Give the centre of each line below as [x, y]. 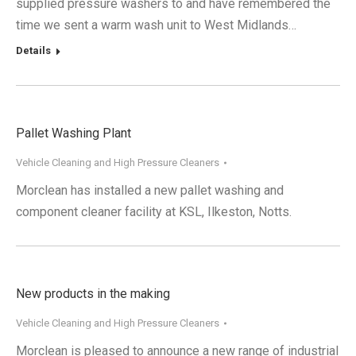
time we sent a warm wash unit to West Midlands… [156, 25]
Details [33, 51]
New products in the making [93, 294]
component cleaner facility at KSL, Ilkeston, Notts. [154, 212]
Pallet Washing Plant [74, 133]
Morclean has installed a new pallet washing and [150, 191]
